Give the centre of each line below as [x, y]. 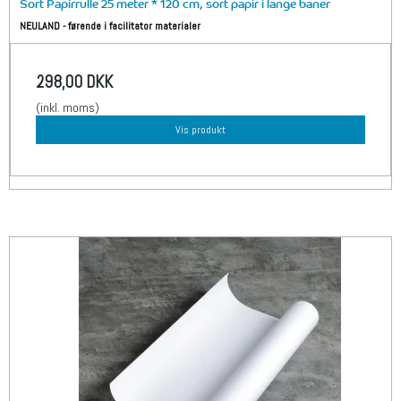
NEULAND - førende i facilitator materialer [111, 26]
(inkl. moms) [68, 108]
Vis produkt [200, 130]
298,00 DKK [74, 82]
